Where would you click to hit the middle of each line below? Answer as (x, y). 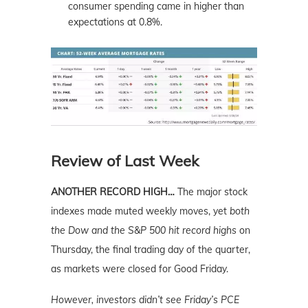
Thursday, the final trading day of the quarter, (151, 250)
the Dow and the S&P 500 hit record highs (144, 231)
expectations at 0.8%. (115, 22)
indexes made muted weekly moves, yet (140, 211)
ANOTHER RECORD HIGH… (114, 192)
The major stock (212, 192)
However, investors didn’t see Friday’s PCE (145, 300)
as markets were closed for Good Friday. (140, 269)
